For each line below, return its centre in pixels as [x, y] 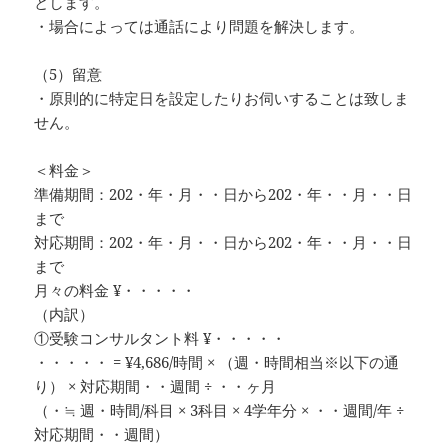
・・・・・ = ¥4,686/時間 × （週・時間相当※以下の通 [217, 362]
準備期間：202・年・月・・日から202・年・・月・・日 [223, 194]
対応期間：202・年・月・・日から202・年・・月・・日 [223, 242]
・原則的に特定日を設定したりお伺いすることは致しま [222, 98]
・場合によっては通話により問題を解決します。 [199, 26]
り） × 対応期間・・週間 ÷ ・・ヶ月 [155, 386]
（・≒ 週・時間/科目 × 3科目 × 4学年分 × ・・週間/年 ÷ [219, 410]
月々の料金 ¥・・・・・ [115, 290]
